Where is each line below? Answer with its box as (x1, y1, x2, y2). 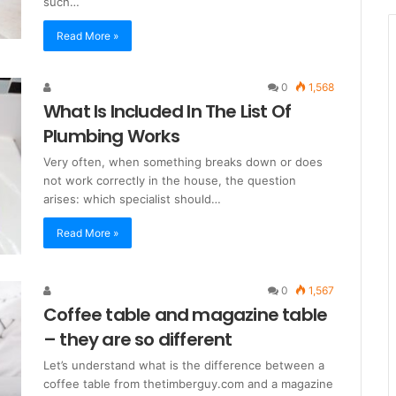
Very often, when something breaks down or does (43, 155, 323, 169)
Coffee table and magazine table (43, 301, 328, 327)
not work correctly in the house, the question (43, 173, 296, 187)
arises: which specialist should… (43, 192, 221, 206)
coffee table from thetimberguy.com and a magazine (43, 376, 333, 391)
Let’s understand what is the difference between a (43, 357, 324, 372)
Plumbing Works (43, 124, 179, 148)
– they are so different (43, 326, 232, 352)
